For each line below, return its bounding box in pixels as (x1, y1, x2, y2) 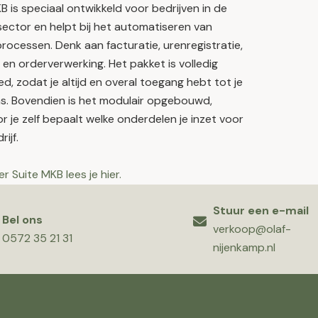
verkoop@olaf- (213, 221, 292, 236)
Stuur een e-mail (213, 203, 309, 218)
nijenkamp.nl (213, 240, 276, 255)
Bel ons (2, 212, 43, 227)
